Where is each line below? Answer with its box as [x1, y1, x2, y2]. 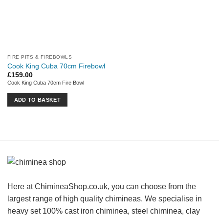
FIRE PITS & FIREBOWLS [7, 54, 72, 60]
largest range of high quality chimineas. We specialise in [7, 195, 202, 203]
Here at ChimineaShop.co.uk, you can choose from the [7, 182, 196, 191]
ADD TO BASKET [14, 97, 61, 103]
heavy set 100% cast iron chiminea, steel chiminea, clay [7, 207, 200, 215]
